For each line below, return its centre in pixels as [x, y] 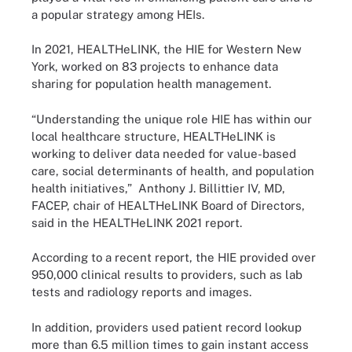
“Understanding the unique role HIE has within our [172, 119]
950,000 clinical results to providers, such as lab [167, 275]
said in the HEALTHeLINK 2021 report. [137, 222]
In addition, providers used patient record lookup [167, 327]
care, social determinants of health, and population [173, 170]
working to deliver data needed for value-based [164, 153]
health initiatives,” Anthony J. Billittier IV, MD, [158, 188]
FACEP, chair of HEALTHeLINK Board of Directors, [168, 205]
